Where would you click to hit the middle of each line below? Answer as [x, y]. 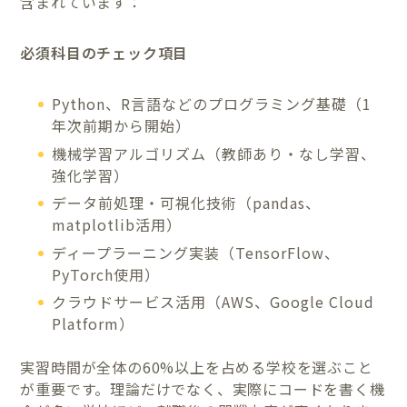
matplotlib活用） [117, 225]
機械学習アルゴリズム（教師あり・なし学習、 [214, 153]
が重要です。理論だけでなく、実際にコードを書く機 [203, 388]
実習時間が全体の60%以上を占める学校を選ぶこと [197, 367]
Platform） [94, 323]
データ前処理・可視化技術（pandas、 [187, 203]
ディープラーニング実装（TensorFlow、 [196, 252]
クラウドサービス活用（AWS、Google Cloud [213, 301]
